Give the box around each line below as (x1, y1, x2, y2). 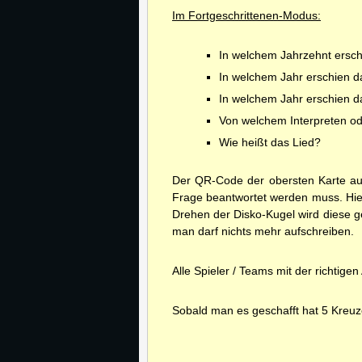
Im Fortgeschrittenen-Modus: (172, 9, 321, 22)
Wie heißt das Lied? (219, 136, 321, 149)
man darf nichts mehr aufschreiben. (172, 225, 354, 238)
